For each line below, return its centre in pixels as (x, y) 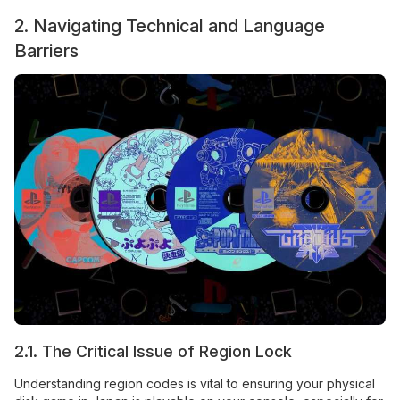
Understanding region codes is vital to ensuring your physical (195, 383)
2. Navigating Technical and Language (170, 25)
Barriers (46, 50)
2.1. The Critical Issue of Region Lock (153, 351)
